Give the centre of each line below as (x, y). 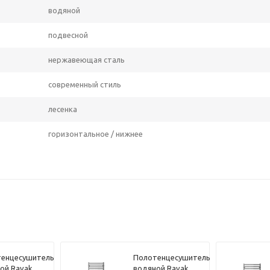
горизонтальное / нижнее (96, 133)
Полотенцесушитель (171, 258)
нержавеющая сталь (86, 59)
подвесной (68, 35)
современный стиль (85, 84)
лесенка (63, 109)
